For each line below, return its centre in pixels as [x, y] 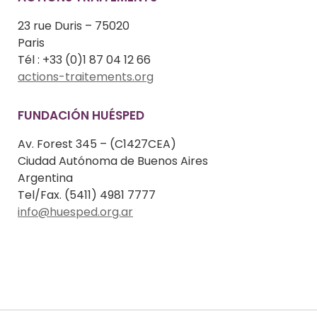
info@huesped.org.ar [75, 212]
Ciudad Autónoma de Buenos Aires [113, 161]
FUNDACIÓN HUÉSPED [81, 116]
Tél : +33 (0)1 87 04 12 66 [84, 59]
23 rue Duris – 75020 [74, 25]
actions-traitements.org [86, 76]
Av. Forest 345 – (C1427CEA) [97, 144]
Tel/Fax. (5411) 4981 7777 [87, 195]
